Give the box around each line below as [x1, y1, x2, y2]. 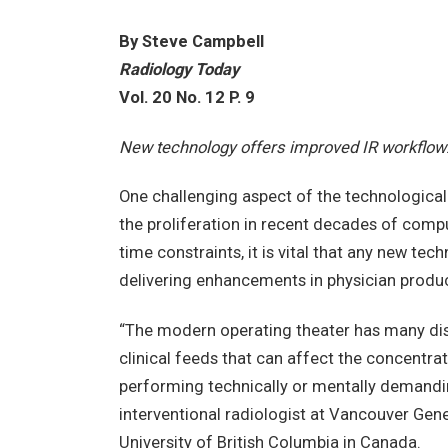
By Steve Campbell [118, 32, 264, 51]
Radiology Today [118, 60, 239, 79]
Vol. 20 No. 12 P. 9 [118, 88, 255, 107]
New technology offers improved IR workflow [118, 137, 446, 157]
